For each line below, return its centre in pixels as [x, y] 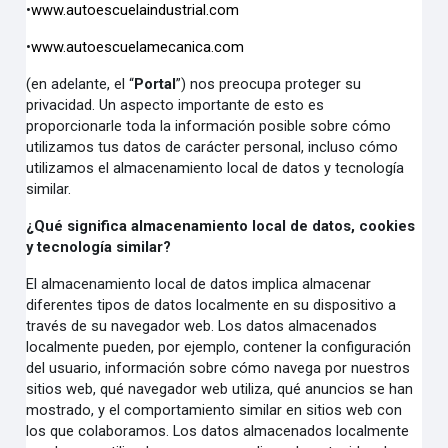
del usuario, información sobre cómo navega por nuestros [218, 368]
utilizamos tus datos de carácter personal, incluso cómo [212, 147]
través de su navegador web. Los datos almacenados [202, 326]
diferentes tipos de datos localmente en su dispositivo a [211, 305]
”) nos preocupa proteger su [269, 84]
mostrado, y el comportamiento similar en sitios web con [214, 410]
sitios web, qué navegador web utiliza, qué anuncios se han [220, 389]
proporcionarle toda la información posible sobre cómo [209, 126]
